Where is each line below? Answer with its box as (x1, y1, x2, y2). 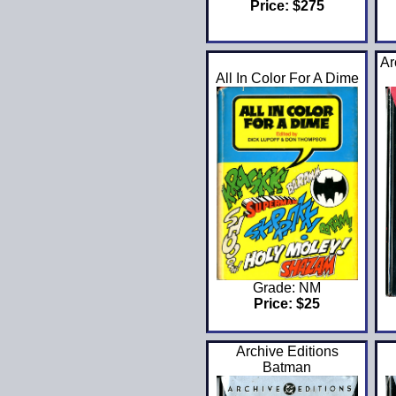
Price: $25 (254, 295, 321, 311)
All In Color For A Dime (215, 71, 359, 87)
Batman (263, 360, 312, 376)
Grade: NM (253, 279, 322, 295)
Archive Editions (235, 344, 339, 360)
